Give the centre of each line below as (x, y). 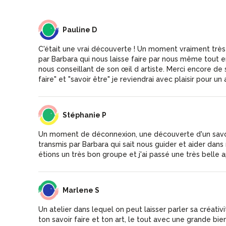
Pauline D (80, 30)
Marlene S (81, 190)
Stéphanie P (84, 115)
